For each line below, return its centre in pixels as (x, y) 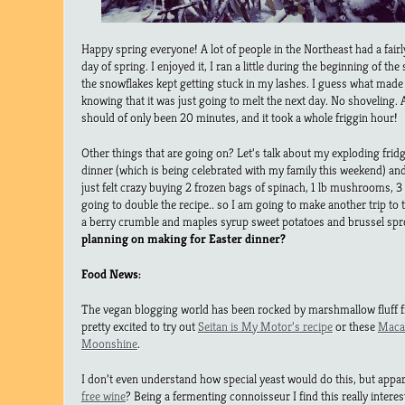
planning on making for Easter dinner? (184, 238)
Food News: (111, 273)
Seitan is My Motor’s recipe (265, 326)
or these (355, 326)
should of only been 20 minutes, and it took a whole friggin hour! (240, 117)
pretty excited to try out (140, 326)
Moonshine (109, 343)
